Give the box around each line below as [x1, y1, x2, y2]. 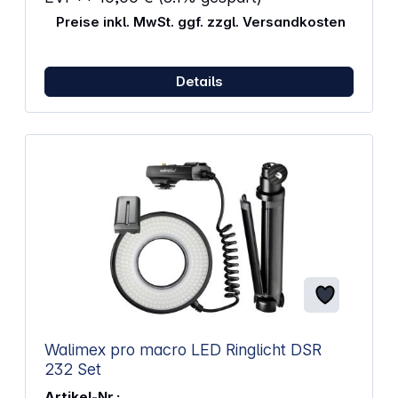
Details [175, 73, 223, 91]
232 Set [44, 360, 101, 379]
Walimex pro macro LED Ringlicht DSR [44, 340, 291, 360]
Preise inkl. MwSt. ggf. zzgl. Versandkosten [55, 12, 346, 30]
